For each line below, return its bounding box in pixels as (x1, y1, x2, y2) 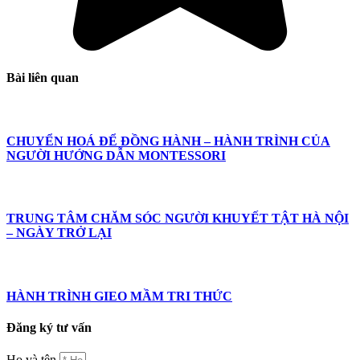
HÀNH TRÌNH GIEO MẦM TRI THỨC (6, 288, 232, 303)
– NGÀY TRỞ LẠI (6, 226, 112, 240)
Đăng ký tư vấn (6, 320, 92, 334)
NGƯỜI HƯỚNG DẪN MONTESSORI (6, 148, 226, 162)
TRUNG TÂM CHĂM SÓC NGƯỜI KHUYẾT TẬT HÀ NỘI (6, 211, 349, 226)
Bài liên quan (6, 71, 79, 85)
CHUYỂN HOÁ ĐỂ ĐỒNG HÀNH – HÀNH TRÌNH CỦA (6, 133, 330, 148)
